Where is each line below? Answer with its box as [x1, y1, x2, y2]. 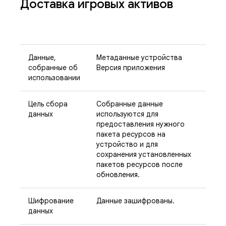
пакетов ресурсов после [96, 160, 183, 169]
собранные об [28, 63, 78, 72]
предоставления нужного [96, 120, 185, 129]
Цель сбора [28, 99, 68, 108]
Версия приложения [96, 63, 165, 72]
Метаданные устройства [96, 53, 182, 62]
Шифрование [28, 196, 74, 205]
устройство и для [96, 140, 158, 149]
